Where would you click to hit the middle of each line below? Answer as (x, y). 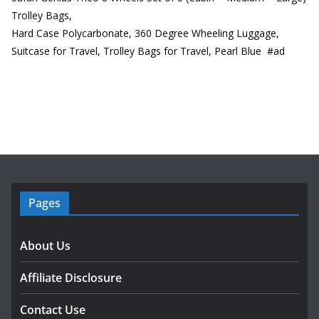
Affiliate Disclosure (71, 278)
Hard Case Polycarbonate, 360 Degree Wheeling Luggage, (145, 33)
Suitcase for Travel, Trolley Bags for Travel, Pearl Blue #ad (148, 51)
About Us (45, 246)
